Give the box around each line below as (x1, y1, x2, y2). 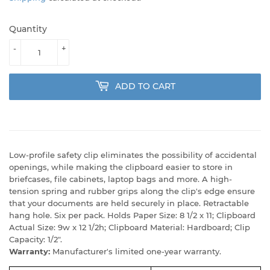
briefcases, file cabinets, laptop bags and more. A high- (9, 174, 232, 184)
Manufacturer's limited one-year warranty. (52, 246, 221, 256)
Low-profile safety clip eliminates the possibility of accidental (9, 149, 257, 160)
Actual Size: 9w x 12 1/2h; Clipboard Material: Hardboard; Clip (9, 222, 250, 232)
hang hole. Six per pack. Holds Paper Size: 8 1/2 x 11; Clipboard (9, 210, 256, 220)
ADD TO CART (115, 81, 175, 92)
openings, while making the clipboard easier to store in (9, 162, 233, 172)
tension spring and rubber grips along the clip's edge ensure (9, 186, 255, 196)
